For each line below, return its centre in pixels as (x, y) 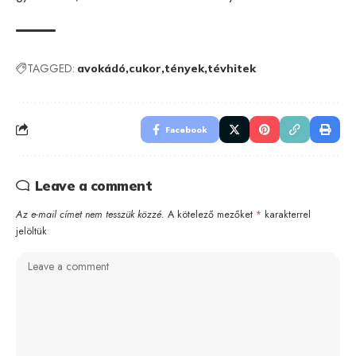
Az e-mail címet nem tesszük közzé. (90, 214)
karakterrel (286, 214)
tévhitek (232, 68)
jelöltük (31, 231)
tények (184, 68)
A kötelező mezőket (212, 214)
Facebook (186, 129)
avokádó (101, 68)
